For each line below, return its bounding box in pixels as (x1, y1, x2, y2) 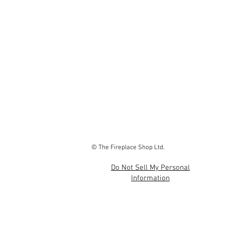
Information (131, 174, 170, 183)
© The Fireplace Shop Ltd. (91, 144, 165, 152)
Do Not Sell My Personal (111, 163, 190, 172)
